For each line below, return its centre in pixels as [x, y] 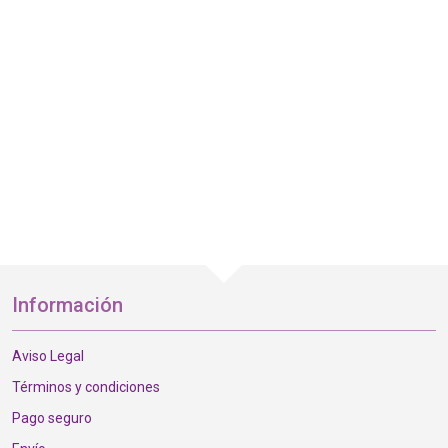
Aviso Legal [47, 356]
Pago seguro [51, 418]
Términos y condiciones [85, 387]
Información [67, 305]
